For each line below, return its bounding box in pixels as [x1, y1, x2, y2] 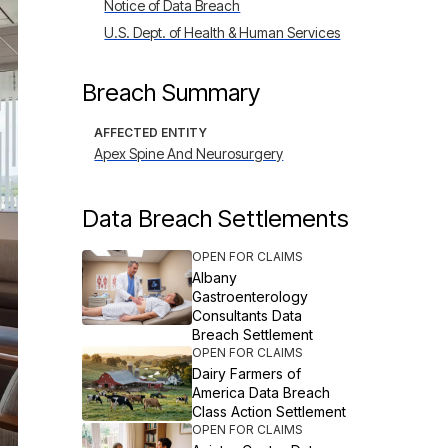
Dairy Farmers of [192, 365, 302, 382]
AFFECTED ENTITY [94, 125, 208, 140]
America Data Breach [192, 384, 331, 401]
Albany [192, 269, 238, 286]
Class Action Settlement [192, 403, 347, 420]
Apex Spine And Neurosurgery [94, 145, 284, 162]
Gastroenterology [192, 288, 309, 305]
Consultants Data [192, 307, 303, 324]
